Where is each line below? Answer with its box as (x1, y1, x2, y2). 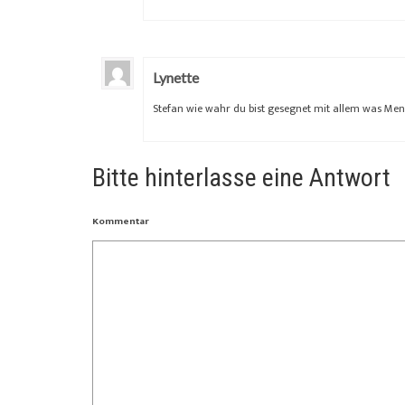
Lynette (153, 68, 199, 86)
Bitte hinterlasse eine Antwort (92, 162, 391, 193)
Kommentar (92, 212, 149, 230)
